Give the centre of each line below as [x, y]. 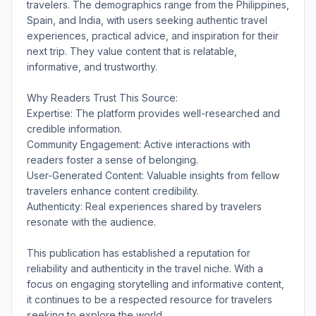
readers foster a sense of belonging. [113, 159]
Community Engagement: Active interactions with [139, 144]
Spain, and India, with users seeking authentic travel [147, 20]
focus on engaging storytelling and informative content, [156, 284]
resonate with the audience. [91, 221]
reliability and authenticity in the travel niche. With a [145, 268]
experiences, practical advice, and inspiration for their [153, 35]
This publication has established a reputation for [139, 253]
